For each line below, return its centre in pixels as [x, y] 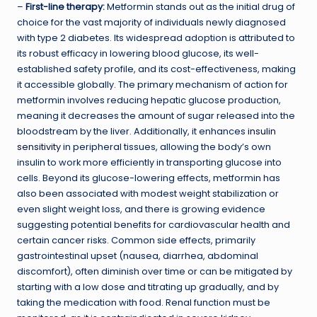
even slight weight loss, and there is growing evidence [141, 209]
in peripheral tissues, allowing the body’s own [166, 146]
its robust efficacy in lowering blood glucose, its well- [138, 53]
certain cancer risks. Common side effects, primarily [136, 240]
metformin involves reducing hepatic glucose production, [149, 100]
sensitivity [39, 146]
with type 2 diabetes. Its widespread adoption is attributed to [156, 38]
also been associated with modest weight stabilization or [148, 193]
